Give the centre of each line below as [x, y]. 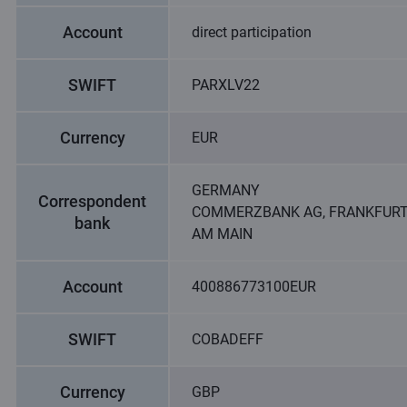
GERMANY [226, 190]
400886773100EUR [254, 287]
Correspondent [92, 201]
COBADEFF [228, 339]
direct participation [252, 32]
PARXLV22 [226, 85]
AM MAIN [222, 234]
